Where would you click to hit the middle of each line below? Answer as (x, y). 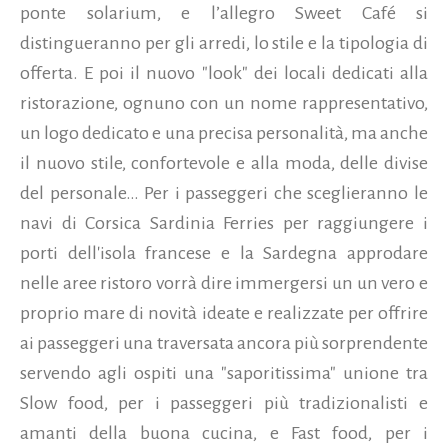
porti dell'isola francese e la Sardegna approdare (224, 253)
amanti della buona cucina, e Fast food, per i (224, 433)
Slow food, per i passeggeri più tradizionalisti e (224, 403)
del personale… (82, 193)
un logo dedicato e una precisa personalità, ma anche (224, 133)
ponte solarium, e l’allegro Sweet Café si (224, 13)
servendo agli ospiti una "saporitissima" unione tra (224, 373)
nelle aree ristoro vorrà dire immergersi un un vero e (224, 283)
